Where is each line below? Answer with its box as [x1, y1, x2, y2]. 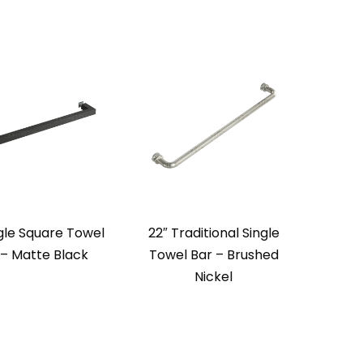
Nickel [194, 267, 233, 287]
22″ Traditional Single [147, 224, 280, 243]
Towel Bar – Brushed [148, 246, 279, 265]
